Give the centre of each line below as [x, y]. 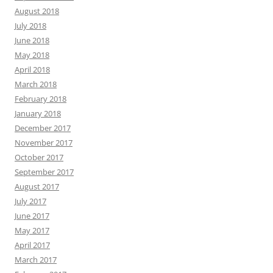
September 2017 [44, 172]
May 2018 [32, 55]
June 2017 [32, 216]
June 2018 [32, 40]
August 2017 [37, 186]
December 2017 [43, 128]
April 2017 [32, 245]
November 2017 [44, 143]
